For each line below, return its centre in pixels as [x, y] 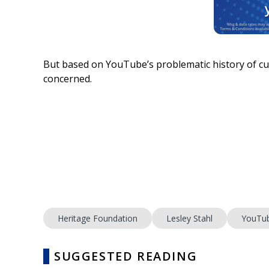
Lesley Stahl [189, 218]
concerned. [68, 79]
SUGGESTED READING [126, 256]
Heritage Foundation [98, 218]
